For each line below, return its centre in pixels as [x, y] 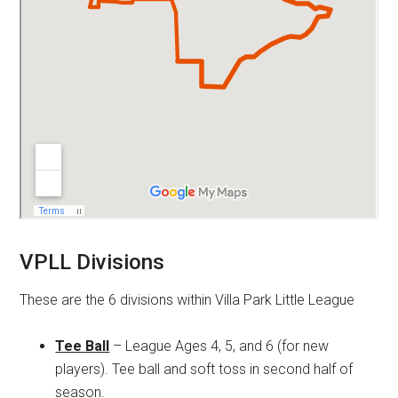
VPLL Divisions [92, 262]
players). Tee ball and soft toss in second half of [204, 369]
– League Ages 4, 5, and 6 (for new [219, 346]
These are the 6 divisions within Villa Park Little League [187, 299]
